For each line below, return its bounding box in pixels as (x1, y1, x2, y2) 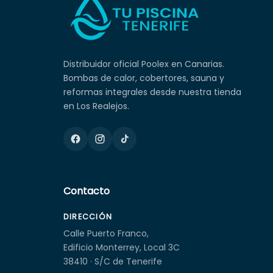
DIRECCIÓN (63, 211, 113, 222)
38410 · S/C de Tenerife (63, 255, 162, 268)
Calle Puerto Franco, (63, 227, 149, 239)
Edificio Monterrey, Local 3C (63, 241, 180, 253)
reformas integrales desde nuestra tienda (63, 85, 241, 98)
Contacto (63, 183, 110, 198)
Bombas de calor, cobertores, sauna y (63, 71, 224, 84)
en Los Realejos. (63, 99, 129, 112)
